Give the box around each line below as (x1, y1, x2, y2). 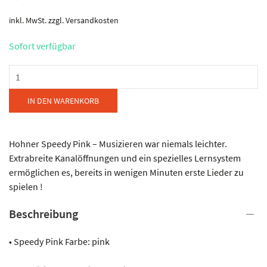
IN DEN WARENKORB (27, 95, 99, 106)
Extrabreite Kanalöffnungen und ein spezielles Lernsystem (9, 151, 241, 164)
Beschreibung (9, 206, 78, 221)
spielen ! (9, 180, 43, 193)
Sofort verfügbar (9, 39, 76, 52)
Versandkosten (66, 14, 119, 26)
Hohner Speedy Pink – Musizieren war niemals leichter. (9, 137, 227, 150)
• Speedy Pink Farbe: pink (9, 235, 110, 247)
